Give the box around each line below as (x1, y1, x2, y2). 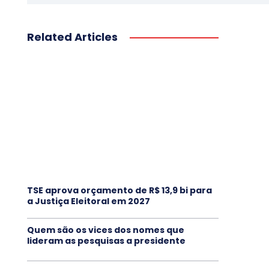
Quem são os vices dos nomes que (26, 223, 184, 236)
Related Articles (26, 29, 118, 44)
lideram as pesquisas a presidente (26, 234, 186, 247)
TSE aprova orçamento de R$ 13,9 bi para (26, 184, 212, 196)
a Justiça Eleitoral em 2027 (26, 195, 150, 207)
